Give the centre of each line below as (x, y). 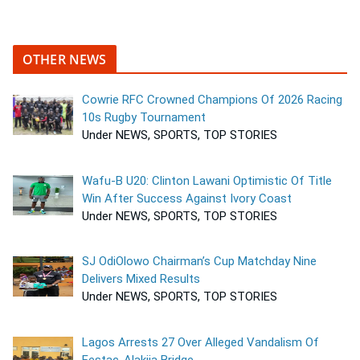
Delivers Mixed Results (141, 279)
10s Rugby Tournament (144, 117)
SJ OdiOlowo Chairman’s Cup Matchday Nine (200, 261)
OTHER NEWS (65, 59)
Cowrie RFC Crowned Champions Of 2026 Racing (213, 100)
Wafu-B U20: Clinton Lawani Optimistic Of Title (207, 180)
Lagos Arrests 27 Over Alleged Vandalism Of (201, 342)
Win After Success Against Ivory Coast (189, 198)
